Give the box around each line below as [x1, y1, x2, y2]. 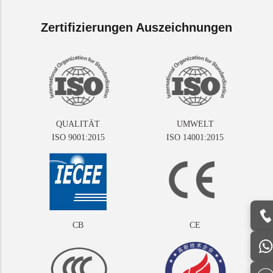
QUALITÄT [56, 119, 100, 129]
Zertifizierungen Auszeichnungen [41, 21, 232, 34]
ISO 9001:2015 [51, 132, 105, 142]
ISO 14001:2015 [166, 132, 224, 142]
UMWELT [176, 119, 214, 129]
